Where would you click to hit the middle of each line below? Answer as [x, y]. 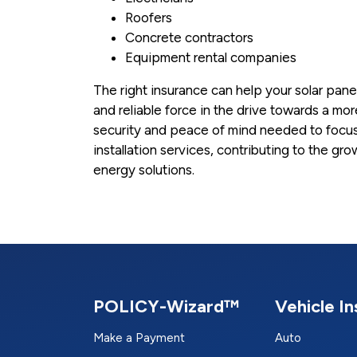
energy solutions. [144, 170]
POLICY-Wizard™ [166, 307]
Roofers [149, 18]
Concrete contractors [189, 38]
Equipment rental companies [211, 58]
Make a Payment [139, 338]
